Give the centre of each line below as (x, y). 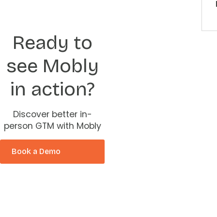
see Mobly (52, 66)
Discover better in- (52, 114)
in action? (52, 89)
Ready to (52, 43)
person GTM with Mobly (52, 126)
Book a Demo (36, 151)
